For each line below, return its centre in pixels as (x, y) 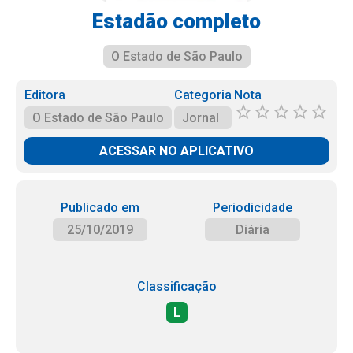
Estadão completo (176, 21)
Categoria (203, 95)
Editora (45, 95)
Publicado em (100, 208)
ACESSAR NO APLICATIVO (176, 151)
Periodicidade (253, 208)
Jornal (200, 118)
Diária (253, 230)
